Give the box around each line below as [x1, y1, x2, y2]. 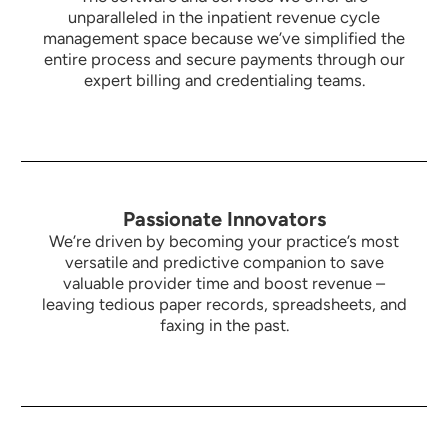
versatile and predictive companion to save [64, 252, 384, 273]
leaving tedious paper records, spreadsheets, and [41, 294, 407, 315]
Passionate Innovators [122, 207, 326, 232]
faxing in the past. [159, 315, 289, 336]
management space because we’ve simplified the [43, 28, 405, 49]
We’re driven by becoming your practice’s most [49, 231, 399, 252]
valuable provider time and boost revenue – [63, 273, 385, 294]
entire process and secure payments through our [43, 49, 405, 70]
